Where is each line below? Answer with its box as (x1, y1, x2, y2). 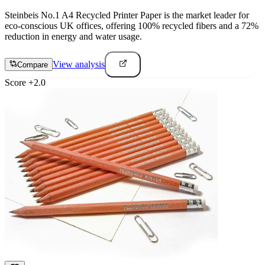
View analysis (53, 59, 105, 70)
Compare (17, 60, 48, 70)
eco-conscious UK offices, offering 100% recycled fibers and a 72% (5, 21, 258, 31)
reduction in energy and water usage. (5, 31, 142, 42)
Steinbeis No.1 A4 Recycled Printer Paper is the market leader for (5, 10, 249, 21)
